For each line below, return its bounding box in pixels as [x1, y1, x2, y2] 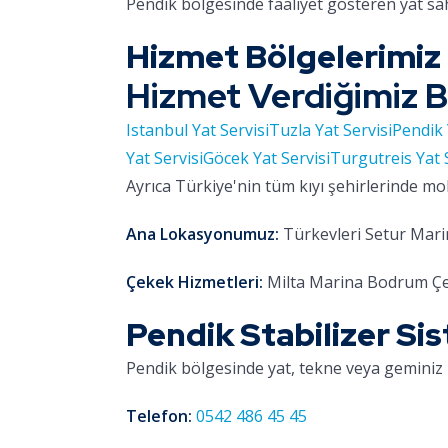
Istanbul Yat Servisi [126, 119, 269, 141]
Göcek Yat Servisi [203, 147, 330, 169]
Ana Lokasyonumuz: [126, 223, 279, 245]
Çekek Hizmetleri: [126, 271, 263, 293]
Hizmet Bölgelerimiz [126, 35, 441, 78]
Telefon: [126, 405, 192, 427]
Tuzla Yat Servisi [269, 119, 392, 141]
